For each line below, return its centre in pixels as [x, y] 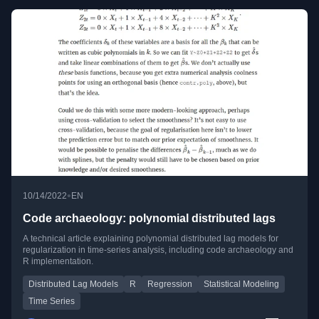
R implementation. [58, 262]
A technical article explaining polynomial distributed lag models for [151, 239]
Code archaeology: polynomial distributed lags [149, 219]
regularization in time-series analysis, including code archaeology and [158, 250]
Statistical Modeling [241, 284]
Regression [170, 284]
